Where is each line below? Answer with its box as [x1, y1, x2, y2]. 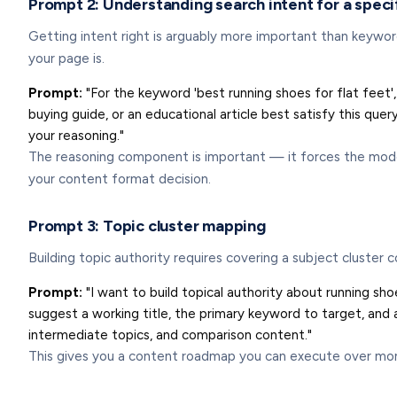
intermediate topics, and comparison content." [28, 327, 312, 343]
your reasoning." [28, 128, 124, 144]
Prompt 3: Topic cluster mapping [28, 216, 266, 236]
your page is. [28, 51, 105, 66]
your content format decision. [28, 171, 211, 187]
